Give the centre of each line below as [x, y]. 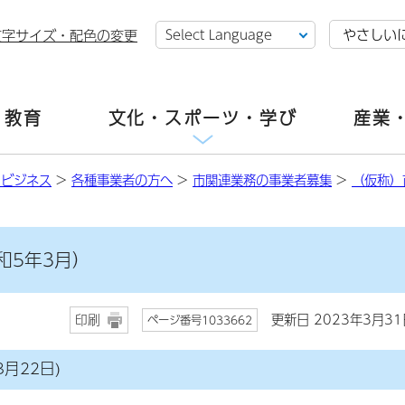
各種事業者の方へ [122, 180]
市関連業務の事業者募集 [262, 180]
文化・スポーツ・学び [202, 118]
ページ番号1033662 [200, 320]
